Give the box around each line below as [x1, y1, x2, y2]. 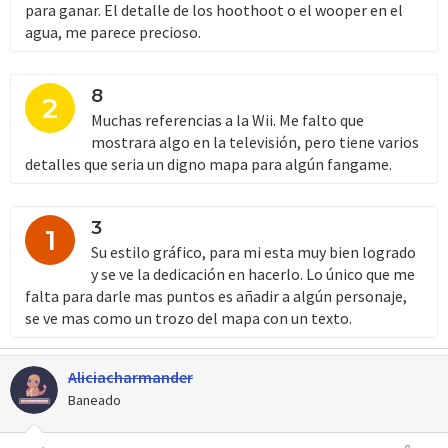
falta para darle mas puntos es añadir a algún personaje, [25, 285, 407, 306]
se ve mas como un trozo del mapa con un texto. [25, 307, 352, 328]
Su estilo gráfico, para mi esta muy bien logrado [91, 241, 416, 262]
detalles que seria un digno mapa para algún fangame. [25, 153, 392, 174]
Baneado [68, 390, 121, 409]
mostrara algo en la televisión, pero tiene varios [91, 131, 419, 152]
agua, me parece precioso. [25, 21, 201, 42]
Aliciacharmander [68, 366, 193, 387]
